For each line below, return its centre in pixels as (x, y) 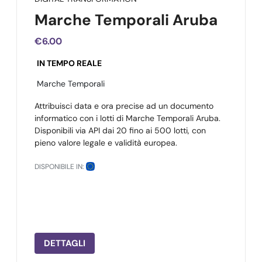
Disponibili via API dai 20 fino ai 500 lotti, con (120, 130)
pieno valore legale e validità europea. (106, 143)
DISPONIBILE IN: (59, 167)
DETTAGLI (65, 243)
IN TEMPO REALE (69, 63)
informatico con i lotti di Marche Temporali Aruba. (127, 118)
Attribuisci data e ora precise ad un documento (124, 106)
